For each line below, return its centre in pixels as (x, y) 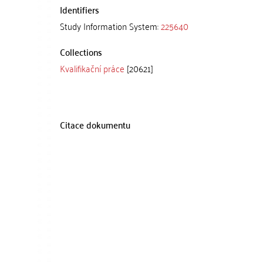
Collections (81, 52)
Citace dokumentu (95, 124)
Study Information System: (110, 26)
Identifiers (80, 9)
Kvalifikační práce (92, 68)
